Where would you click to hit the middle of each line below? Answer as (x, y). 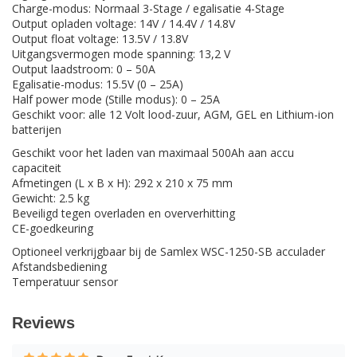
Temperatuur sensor (65, 282)
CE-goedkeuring (53, 229)
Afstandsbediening (59, 267)
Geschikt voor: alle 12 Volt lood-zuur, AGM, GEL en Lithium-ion (173, 115)
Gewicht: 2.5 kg (51, 198)
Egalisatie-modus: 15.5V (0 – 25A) (98, 84)
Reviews (43, 323)
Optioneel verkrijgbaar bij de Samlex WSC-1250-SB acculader (169, 252)
